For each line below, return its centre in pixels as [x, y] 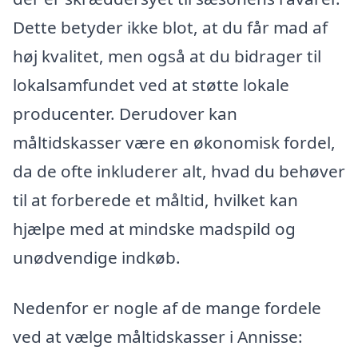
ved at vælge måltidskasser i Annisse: [158, 337]
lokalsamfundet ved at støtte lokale [151, 84]
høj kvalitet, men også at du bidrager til [167, 56]
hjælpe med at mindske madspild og [154, 228]
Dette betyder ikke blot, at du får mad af [170, 27]
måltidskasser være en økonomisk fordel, [174, 142]
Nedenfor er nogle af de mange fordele [167, 308]
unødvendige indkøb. [97, 257]
